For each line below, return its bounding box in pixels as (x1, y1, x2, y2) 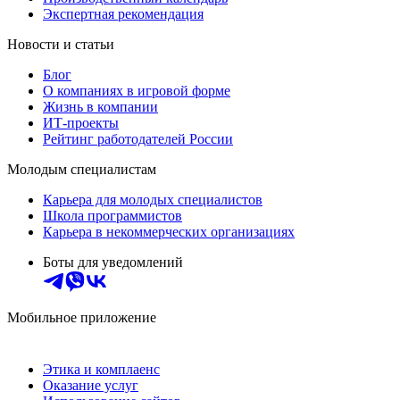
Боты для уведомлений (43, 254, 183, 270)
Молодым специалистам (7, 161, 156, 177)
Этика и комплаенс (43, 361, 160, 377)
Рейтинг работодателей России (43, 130, 233, 146)
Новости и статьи (7, 36, 114, 52)
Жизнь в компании (43, 98, 158, 114)
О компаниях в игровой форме (43, 82, 230, 98)
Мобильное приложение (7, 309, 156, 325)
